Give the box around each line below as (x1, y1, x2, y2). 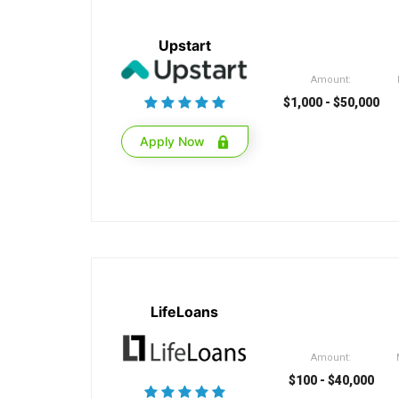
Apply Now (139, 133, 208, 149)
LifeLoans (151, 303, 218, 321)
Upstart (158, 37, 211, 54)
